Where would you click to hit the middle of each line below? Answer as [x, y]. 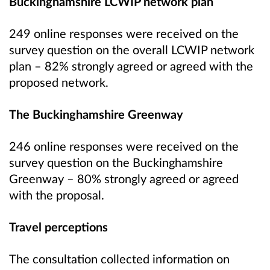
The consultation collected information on [119, 259]
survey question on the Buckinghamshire [116, 162]
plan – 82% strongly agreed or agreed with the [131, 65]
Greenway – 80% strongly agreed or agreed [124, 179]
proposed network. [59, 82]
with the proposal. [57, 195]
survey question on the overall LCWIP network [132, 49]
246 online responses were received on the [124, 146]
